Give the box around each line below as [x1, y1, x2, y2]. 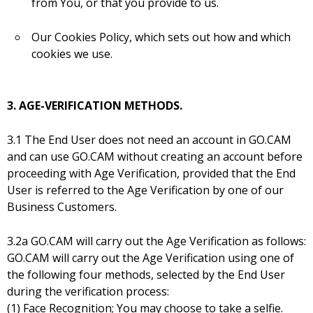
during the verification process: [7, 284, 169, 300]
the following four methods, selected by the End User [7, 267, 285, 283]
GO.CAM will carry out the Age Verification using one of [7, 250, 294, 266]
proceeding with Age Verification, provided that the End [7, 166, 296, 182]
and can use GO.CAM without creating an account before [7, 149, 303, 165]
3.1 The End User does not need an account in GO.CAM [7, 132, 291, 148]
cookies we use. [31, 46, 112, 62]
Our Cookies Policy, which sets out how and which [31, 29, 291, 45]
